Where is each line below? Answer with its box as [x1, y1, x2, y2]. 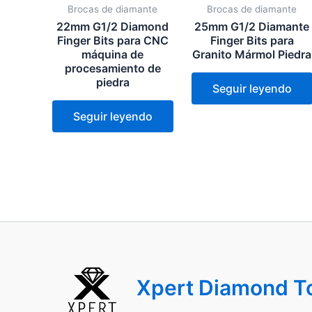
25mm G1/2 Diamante [194, 19, 310, 34]
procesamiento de [64, 61, 161, 76]
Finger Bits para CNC [56, 33, 169, 48]
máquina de [81, 47, 144, 62]
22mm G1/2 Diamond [56, 19, 169, 34]
